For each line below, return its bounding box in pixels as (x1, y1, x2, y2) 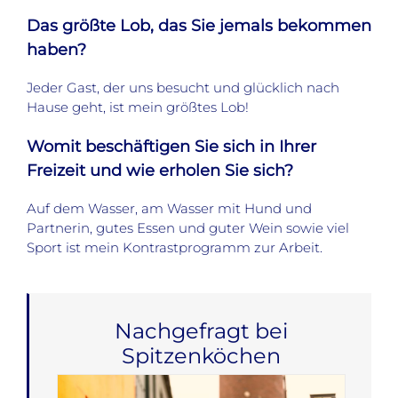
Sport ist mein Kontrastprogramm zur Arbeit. (27, 238, 322, 256)
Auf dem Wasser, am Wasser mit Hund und (27, 199, 312, 217)
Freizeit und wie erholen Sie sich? (27, 160, 293, 180)
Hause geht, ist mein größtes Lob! (27, 98, 249, 115)
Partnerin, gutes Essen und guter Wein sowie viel (27, 219, 349, 236)
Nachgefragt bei (115, 317, 288, 344)
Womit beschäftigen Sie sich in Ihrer (27, 136, 316, 156)
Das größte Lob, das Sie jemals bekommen (27, 15, 371, 36)
